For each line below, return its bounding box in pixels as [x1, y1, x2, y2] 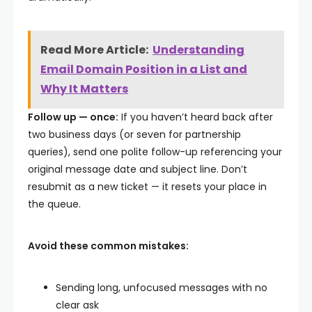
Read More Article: [40, 42, 148, 58]
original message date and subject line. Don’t [28, 162, 247, 176]
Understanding [153, 42, 244, 58]
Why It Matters [40, 81, 128, 97]
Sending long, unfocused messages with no [56, 281, 267, 295]
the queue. [28, 197, 81, 211]
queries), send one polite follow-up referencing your [28, 145, 282, 159]
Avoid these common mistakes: [28, 239, 189, 253]
